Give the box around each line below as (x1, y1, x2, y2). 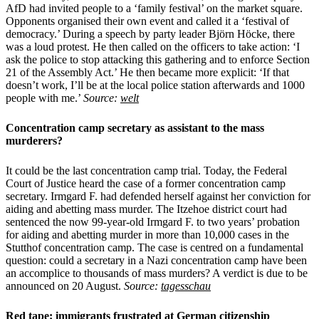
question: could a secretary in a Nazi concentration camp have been (6, 253, 307, 266)
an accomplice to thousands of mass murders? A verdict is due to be (6, 266, 308, 279)
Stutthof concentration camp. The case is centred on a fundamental (6, 241, 303, 253)
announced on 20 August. (6, 279, 124, 292)
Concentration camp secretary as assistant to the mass (6, 121, 264, 134)
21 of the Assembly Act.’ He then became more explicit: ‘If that (6, 66, 289, 78)
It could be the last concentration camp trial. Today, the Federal (6, 164, 287, 177)
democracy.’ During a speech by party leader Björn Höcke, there (6, 27, 295, 40)
